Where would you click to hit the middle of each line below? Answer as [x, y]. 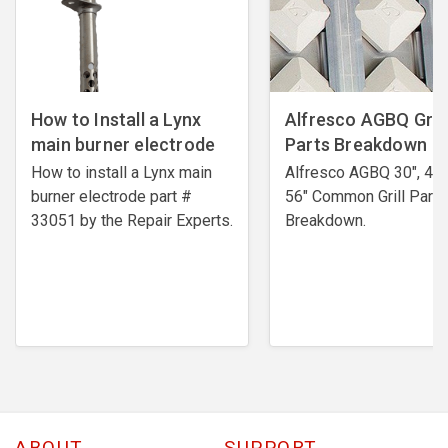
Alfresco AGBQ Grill [365, 119]
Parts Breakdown [356, 144]
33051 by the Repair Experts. [132, 220]
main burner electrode [123, 144]
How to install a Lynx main [121, 172]
